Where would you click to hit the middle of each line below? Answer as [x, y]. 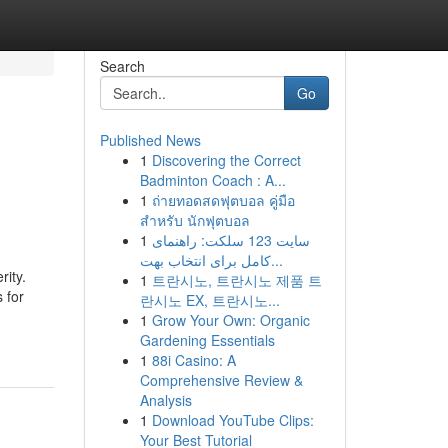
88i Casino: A [193, 360]
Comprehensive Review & [221, 380]
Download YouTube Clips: [232, 420]
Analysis [165, 400]
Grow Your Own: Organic [230, 320]
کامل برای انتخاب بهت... [276, 260]
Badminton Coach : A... [212, 180]
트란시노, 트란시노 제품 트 [236, 280]
